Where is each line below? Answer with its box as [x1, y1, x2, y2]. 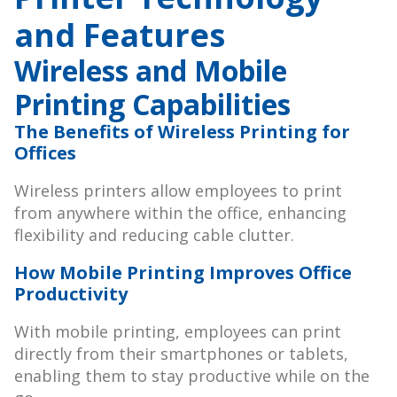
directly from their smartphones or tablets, [14, 343, 348, 365]
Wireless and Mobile [14, 51, 287, 90]
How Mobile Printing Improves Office [14, 261, 352, 285]
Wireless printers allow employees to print [14, 180, 342, 202]
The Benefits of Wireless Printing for [14, 120, 350, 144]
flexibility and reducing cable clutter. [14, 224, 294, 246]
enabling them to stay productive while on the [14, 365, 370, 387]
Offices [14, 141, 76, 166]
